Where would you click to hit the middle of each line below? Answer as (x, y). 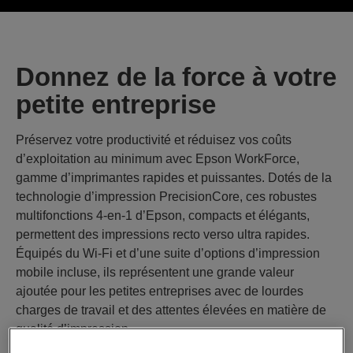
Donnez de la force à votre (176, 77)
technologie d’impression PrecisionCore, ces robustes (166, 197)
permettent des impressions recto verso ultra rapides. (163, 234)
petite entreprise (116, 104)
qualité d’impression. (74, 329)
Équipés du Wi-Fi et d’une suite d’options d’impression (168, 253)
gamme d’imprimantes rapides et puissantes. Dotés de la (174, 178)
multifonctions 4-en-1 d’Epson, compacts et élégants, (163, 216)
